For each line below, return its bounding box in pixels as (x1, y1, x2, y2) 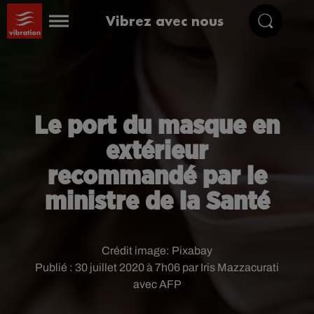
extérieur (106, 139, 208, 164)
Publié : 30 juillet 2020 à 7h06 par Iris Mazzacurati (35, 261, 279, 273)
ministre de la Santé (44, 189, 270, 214)
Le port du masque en (34, 114, 280, 139)
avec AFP (132, 278, 182, 290)
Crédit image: (102, 245, 172, 257)
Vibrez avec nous (106, 12, 224, 29)
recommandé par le (47, 164, 267, 189)
